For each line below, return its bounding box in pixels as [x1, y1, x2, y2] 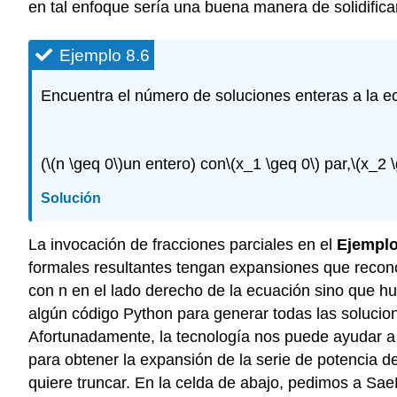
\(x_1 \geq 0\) [226, 155, 320, 174]
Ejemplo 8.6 [59, 45, 150, 65]
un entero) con [123, 155, 226, 174]
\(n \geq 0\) [46, 155, 123, 174]
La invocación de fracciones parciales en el [28, 235, 337, 253]
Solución [41, 191, 101, 206]
